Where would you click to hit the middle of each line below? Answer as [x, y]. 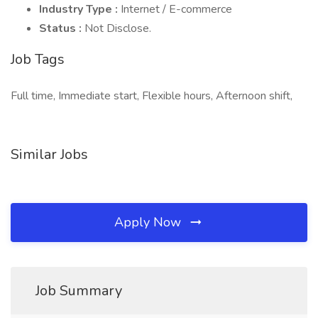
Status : [62, 28]
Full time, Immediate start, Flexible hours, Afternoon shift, [152, 96]
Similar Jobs [49, 154]
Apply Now [149, 222]
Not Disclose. [118, 28]
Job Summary [79, 291]
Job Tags [38, 59]
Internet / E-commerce [176, 9]
